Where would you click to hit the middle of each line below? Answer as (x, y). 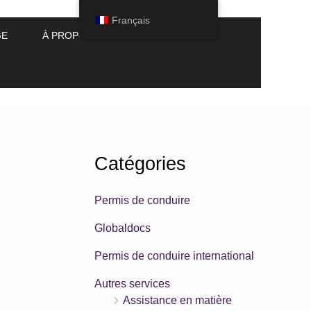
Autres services (132, 284)
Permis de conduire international (174, 256)
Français (131, 20)
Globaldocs (123, 228)
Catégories (140, 163)
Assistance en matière (177, 301)
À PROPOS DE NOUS (91, 36)
